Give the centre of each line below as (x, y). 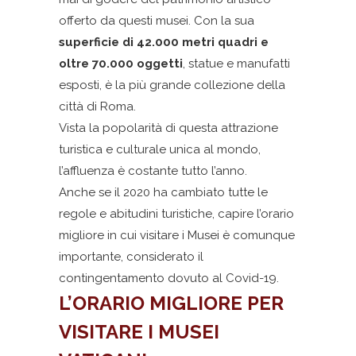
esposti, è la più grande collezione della (172, 85)
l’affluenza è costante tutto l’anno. (153, 171)
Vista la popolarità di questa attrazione (168, 128)
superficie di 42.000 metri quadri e (164, 42)
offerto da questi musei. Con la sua (157, 21)
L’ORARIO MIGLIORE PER (171, 303)
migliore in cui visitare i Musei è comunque (177, 235)
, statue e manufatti (236, 64)
